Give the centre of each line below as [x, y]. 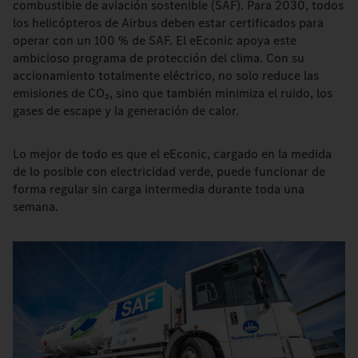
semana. [36, 207]
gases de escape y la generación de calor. [127, 111]
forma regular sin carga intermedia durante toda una [159, 189]
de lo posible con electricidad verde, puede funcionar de [169, 171]
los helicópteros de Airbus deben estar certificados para [168, 23]
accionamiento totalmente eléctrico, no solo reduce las [166, 76]
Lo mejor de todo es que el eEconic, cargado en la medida [172, 154]
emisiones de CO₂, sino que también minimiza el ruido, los [173, 93]
